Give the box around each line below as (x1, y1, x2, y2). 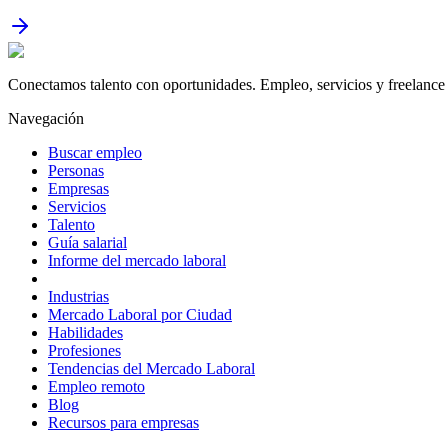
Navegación (8, 110, 84, 128)
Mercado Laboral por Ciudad (48, 306, 232, 324)
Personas (48, 162, 104, 180)
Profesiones (48, 342, 121, 360)
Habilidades (48, 324, 123, 342)
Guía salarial (48, 234, 127, 252)
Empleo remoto (48, 378, 145, 396)
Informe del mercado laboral (48, 252, 226, 270)
